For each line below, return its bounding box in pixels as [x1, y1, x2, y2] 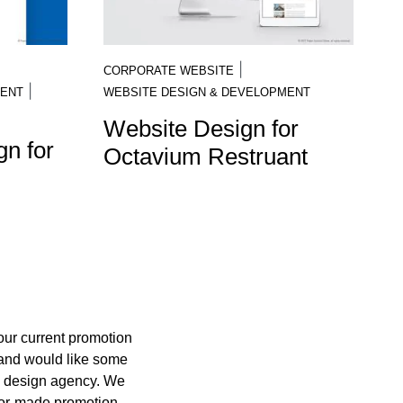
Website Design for [103, 115, 299, 142]
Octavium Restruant [103, 143, 308, 170]
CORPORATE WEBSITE [103, 64, 234, 77]
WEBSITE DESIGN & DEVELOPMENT [103, 85, 310, 99]
